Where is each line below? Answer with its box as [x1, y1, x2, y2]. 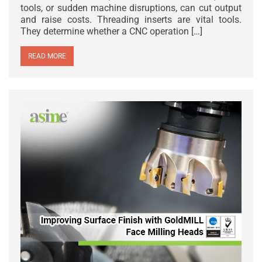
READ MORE [28, 51, 66, 60]
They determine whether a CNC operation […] [20, 25, 202, 37]
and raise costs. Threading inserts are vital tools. [20, 13, 242, 25]
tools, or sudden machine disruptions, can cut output [20, 2, 242, 13]
